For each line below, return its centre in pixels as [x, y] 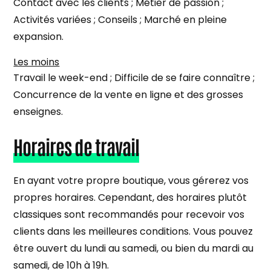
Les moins [37, 62]
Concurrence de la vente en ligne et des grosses [129, 94]
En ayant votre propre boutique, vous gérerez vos [131, 180]
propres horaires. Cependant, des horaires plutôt [130, 197]
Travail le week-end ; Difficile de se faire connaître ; [134, 77]
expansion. [39, 36]
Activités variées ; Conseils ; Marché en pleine [120, 19]
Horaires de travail [77, 146]
